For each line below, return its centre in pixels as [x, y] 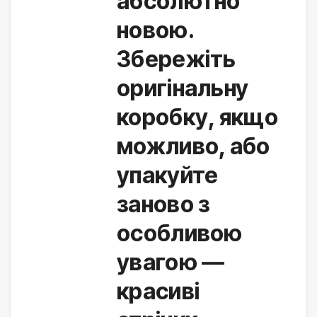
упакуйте [168, 175]
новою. [155, 30]
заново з [163, 204]
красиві [158, 292]
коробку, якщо [197, 117]
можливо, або [194, 146]
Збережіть [177, 59]
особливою [180, 234]
